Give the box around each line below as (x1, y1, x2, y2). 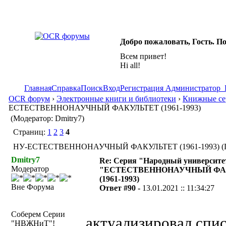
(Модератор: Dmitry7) (10, 114, 84, 123)
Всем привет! (120, 52, 166, 61)
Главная (24, 84, 51, 92)
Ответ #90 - (99, 184, 143, 192)
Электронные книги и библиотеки (56, 94, 176, 103)
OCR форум (9, 94, 50, 103)
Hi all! (120, 61, 140, 70)
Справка (51, 84, 81, 92)
